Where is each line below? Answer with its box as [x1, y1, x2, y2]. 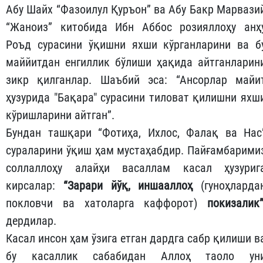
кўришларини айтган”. [6, 108, 114, 123]
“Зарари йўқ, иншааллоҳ [63, 178, 201, 193]
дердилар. [6, 214, 56, 228]
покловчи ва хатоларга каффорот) [6, 196, 198, 211]
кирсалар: [6, 178, 63, 193]
